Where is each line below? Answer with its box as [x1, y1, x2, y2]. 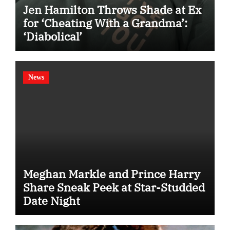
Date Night [23, 193, 80, 208]
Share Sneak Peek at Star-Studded [23, 179, 205, 195]
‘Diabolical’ [23, 29, 82, 44]
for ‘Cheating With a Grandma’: [23, 15, 187, 31]
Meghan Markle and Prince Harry [23, 166, 200, 181]
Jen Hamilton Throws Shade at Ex [23, 2, 201, 17]
